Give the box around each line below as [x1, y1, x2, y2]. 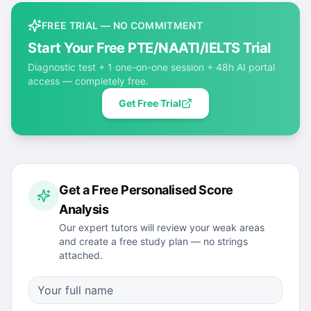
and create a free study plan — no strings [59, 235, 248, 248]
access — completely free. [28, 75, 149, 87]
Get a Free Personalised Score [59, 183, 233, 198]
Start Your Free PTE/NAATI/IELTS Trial [28, 40, 271, 57]
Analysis [59, 202, 109, 217]
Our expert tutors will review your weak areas [59, 221, 264, 234]
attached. [59, 249, 103, 262]
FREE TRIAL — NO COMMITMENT [42, 19, 203, 32]
